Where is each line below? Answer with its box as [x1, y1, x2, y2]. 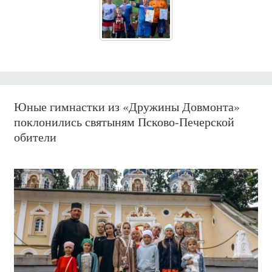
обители [13, 128, 56, 145]
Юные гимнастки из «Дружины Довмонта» [13, 98, 240, 115]
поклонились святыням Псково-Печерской [13, 113, 234, 130]
